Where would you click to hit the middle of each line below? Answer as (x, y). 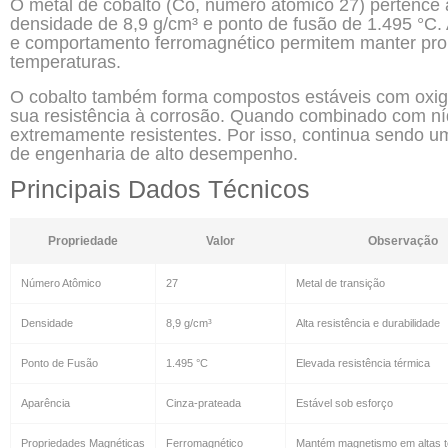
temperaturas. (65, 61)
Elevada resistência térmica (363, 362)
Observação (402, 240)
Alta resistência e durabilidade (368, 322)
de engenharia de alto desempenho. (154, 153)
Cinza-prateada (203, 402)
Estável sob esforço (344, 402)
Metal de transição (340, 282)
